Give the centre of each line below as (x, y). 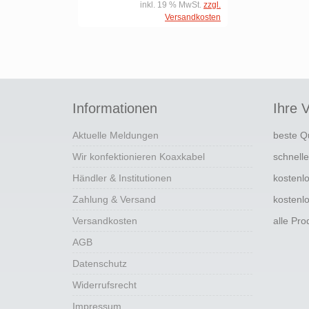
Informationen (115, 108)
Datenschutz (100, 263)
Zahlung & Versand (114, 199)
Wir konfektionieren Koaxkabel (139, 157)
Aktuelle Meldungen (116, 135)
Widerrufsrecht (104, 285)
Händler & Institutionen (122, 178)
